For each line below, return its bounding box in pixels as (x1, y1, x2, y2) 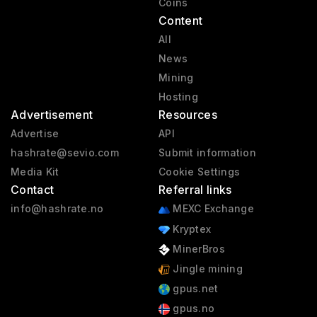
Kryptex (169, 222, 212, 235)
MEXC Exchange (169, 202, 254, 215)
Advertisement (11, 108, 93, 122)
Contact (11, 183, 54, 197)
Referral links (158, 183, 232, 197)
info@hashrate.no (11, 202, 104, 215)
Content (158, 13, 203, 28)
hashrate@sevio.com (11, 146, 120, 159)
